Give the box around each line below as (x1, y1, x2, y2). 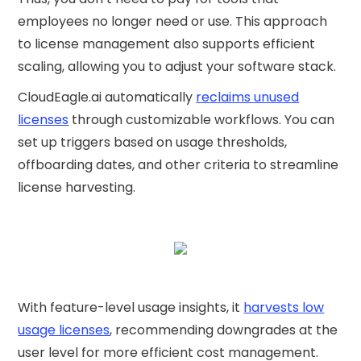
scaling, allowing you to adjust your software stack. (18, 57, 337, 77)
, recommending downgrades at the (110, 321, 338, 340)
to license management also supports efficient (18, 35, 316, 54)
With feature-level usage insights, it (18, 298, 244, 317)
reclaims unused (196, 88, 300, 107)
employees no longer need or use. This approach (18, 12, 328, 31)
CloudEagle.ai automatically (18, 88, 197, 107)
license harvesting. (18, 178, 136, 197)
